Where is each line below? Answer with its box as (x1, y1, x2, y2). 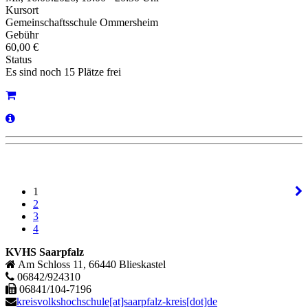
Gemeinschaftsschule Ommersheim (5, 16, 158, 29)
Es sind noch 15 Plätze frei (5, 66, 121, 78)
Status (5, 54, 32, 66)
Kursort (5, 4, 38, 16)
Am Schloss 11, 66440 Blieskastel (16, 258, 166, 271)
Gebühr (5, 29, 38, 41)
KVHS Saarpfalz (5, 246, 84, 258)
